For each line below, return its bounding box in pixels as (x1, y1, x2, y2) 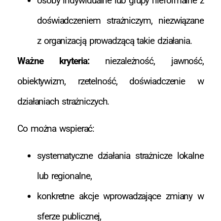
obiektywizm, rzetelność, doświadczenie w (17, 75, 204, 87)
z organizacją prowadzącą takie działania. (37, 35, 192, 46)
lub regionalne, (37, 170, 92, 182)
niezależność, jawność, (89, 55, 204, 67)
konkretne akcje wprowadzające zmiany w (37, 190, 204, 202)
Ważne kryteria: (17, 55, 89, 67)
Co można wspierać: (17, 122, 95, 134)
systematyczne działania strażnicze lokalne (37, 150, 204, 162)
